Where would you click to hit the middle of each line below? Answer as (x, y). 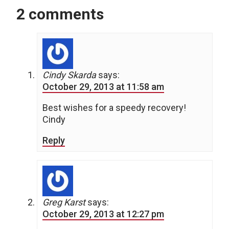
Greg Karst (64, 202)
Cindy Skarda (69, 75)
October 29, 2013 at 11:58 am (103, 87)
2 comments (60, 14)
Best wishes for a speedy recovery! (114, 108)
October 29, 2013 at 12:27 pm (103, 214)
